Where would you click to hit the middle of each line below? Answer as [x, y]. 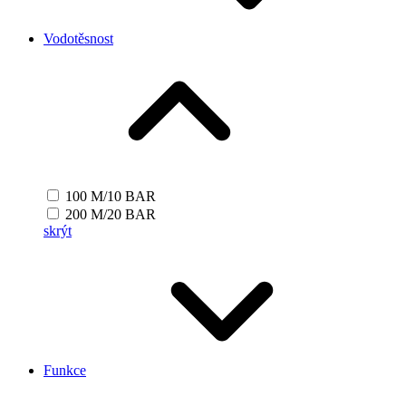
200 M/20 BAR [111, 215]
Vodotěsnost [78, 39]
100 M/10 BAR [111, 197]
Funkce [65, 371]
